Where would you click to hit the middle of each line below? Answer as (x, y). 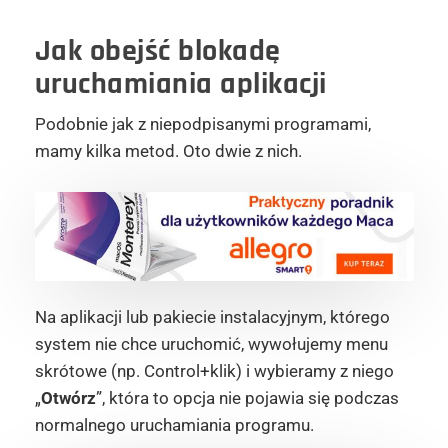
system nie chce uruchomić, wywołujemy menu (211, 344)
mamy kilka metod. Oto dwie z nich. (168, 150)
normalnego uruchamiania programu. (174, 425)
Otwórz (68, 398)
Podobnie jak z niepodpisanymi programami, (202, 123)
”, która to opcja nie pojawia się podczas (247, 398)
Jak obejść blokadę (157, 50)
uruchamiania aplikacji (180, 83)
